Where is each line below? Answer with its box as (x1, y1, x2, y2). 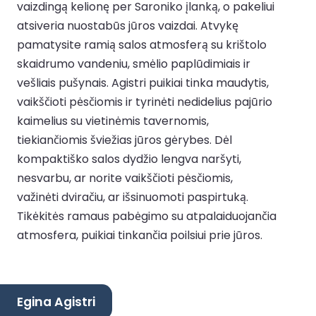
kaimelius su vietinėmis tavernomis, (17, 113, 209, 130)
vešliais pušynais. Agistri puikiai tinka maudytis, (17, 75, 269, 92)
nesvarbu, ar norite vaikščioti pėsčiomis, (17, 170, 233, 187)
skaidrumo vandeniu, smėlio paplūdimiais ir (17, 56, 250, 73)
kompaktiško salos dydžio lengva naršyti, (17, 151, 241, 168)
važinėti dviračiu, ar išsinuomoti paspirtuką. (17, 189, 248, 206)
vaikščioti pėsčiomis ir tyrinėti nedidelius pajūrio (17, 94, 272, 111)
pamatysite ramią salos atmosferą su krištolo (17, 37, 267, 54)
